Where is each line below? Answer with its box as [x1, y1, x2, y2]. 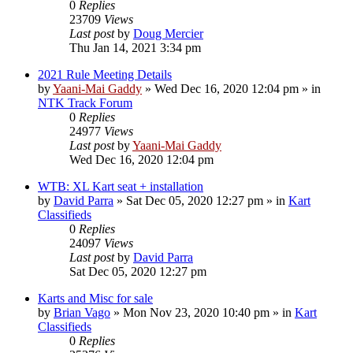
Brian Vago [54, 305, 110, 319]
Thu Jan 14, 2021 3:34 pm [69, 40, 201, 54]
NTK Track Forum [38, 95, 132, 110]
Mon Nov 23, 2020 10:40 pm [123, 305, 269, 319]
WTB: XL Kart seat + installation [38, 179, 203, 193]
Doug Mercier [133, 26, 203, 40]
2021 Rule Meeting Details [38, 67, 172, 81]
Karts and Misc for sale [38, 291, 153, 305]
